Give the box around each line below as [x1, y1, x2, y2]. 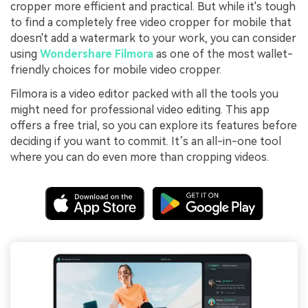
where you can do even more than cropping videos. [10, 151, 269, 164]
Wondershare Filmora [40, 47, 153, 60]
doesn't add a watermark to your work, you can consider [10, 31, 296, 45]
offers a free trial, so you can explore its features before [10, 119, 297, 133]
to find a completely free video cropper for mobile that [10, 15, 291, 29]
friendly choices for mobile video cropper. [10, 63, 221, 76]
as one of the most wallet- [153, 47, 293, 60]
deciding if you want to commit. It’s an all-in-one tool [10, 135, 281, 148]
